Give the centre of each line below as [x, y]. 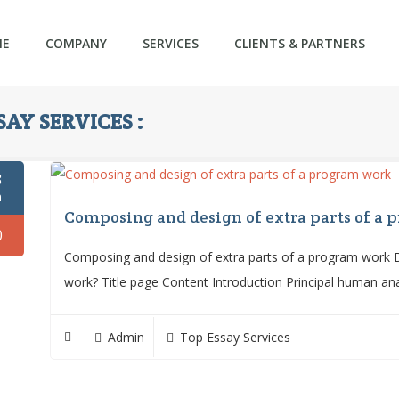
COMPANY [76, 43]
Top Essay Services [236, 337]
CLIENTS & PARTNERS [300, 43]
